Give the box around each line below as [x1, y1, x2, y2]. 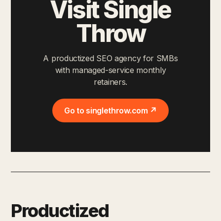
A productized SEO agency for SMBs [43, 53, 178, 63]
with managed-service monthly [55, 65, 166, 75]
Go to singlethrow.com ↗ [64, 105, 157, 115]
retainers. [94, 76, 127, 87]
